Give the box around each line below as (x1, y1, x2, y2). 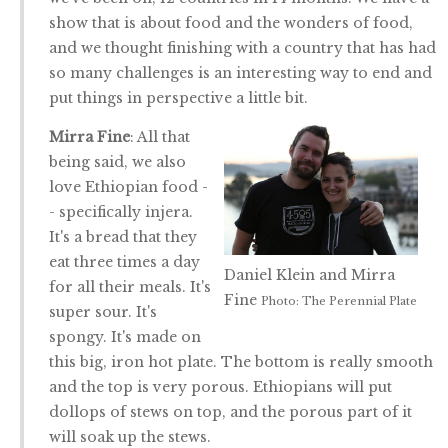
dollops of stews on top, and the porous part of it (49, 403, 412, 421)
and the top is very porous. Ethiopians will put (49, 378, 392, 396)
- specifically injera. (49, 203, 193, 221)
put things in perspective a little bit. (49, 89, 308, 107)
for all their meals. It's (49, 278, 211, 296)
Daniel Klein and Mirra (223, 265, 395, 284)
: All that (130, 128, 190, 146)
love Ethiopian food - (49, 178, 208, 196)
